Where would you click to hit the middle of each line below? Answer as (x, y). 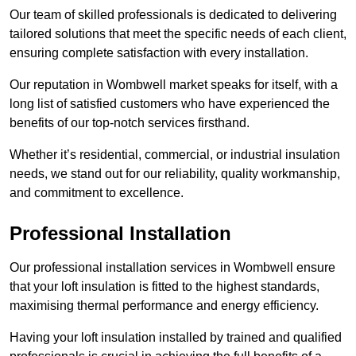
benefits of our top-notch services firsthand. (130, 123)
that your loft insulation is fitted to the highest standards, (164, 287)
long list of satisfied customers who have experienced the (170, 104)
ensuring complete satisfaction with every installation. (159, 53)
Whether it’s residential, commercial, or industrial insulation (175, 155)
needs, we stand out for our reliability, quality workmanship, (175, 174)
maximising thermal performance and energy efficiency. (164, 306)
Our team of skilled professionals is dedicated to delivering (173, 15)
